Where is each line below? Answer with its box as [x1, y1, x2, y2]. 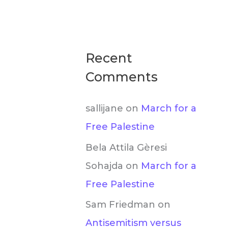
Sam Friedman [85, 199, 155, 210]
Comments [85, 69, 158, 84]
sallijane [85, 103, 123, 114]
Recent [85, 50, 132, 66]
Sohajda [85, 160, 123, 172]
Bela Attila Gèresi [85, 141, 167, 153]
